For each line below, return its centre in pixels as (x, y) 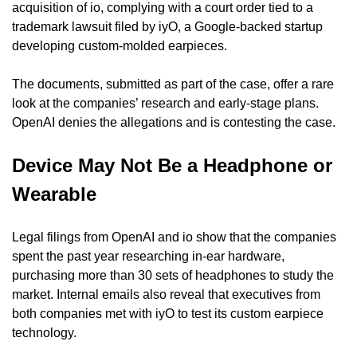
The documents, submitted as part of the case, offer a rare (173, 84)
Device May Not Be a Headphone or (172, 165)
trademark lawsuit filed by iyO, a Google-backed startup (167, 26)
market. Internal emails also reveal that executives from (166, 294)
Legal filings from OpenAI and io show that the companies (174, 237)
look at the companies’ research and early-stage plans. (165, 103)
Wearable (54, 194)
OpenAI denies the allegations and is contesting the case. (174, 122)
